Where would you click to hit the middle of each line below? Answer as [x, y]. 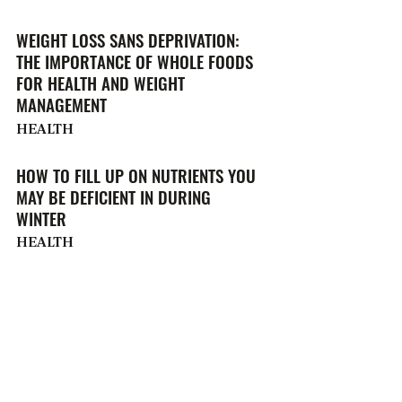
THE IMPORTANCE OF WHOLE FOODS [135, 62]
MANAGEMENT [61, 105]
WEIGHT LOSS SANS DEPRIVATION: [128, 40]
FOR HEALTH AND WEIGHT [100, 83]
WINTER [41, 219]
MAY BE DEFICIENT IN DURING [114, 197]
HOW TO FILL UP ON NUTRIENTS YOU [136, 176]
